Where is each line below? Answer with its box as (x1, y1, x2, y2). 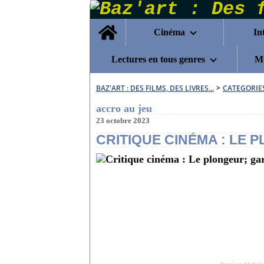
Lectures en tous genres (111, 54, 205, 64)
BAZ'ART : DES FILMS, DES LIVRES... (96, 83, 214, 93)
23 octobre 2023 (96, 116, 150, 125)
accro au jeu (96, 103, 152, 114)
